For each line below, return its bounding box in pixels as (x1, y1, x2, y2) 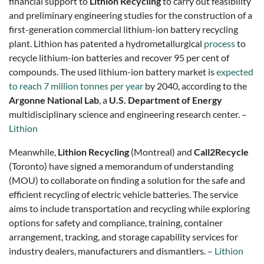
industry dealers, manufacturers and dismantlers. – (9, 245, 214, 256)
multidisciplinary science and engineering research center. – (9, 108, 247, 120)
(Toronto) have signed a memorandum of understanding (9, 160, 233, 171)
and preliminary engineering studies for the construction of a (9, 9, 252, 21)
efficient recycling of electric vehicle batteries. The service (9, 189, 238, 200)
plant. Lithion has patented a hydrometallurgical (9, 38, 204, 49)
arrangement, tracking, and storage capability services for (9, 231, 238, 242)
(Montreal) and (129, 146, 194, 157)
